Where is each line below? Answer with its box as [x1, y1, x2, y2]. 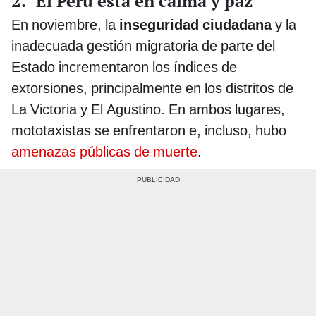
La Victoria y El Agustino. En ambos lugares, [11, 100, 285, 118]
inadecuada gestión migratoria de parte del [11, 37, 275, 54]
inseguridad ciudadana [119, 16, 272, 33]
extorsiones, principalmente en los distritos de [11, 79, 293, 97]
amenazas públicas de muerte [11, 142, 197, 160]
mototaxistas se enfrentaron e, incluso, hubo [11, 121, 286, 139]
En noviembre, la [11, 16, 119, 33]
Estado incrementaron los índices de [11, 58, 237, 75]
